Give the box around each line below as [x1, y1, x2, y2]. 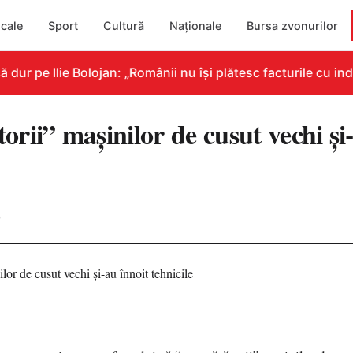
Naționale [169, 18, 222, 32]
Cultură [103, 18, 145, 32]
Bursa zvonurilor [247, 18, 339, 32]
